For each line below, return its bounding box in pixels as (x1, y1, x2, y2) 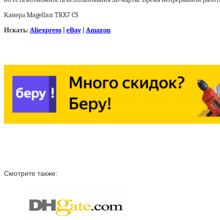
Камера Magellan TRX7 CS (4, 11, 78, 19)
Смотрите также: (4, 169, 57, 177)
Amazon (86, 26, 110, 34)
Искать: (4, 26, 30, 34)
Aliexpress (30, 26, 61, 34)
